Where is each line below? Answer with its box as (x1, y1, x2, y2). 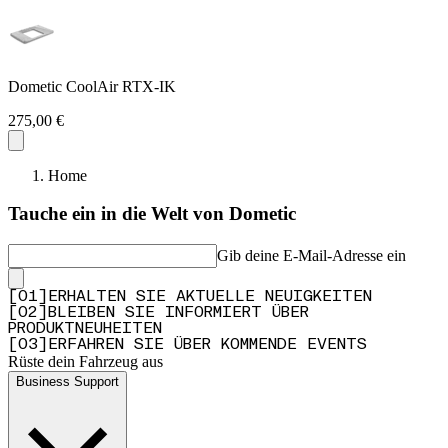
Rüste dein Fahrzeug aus (8, 353, 163, 371)
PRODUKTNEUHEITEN (8, 321, 162, 338)
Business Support (16, 374, 119, 390)
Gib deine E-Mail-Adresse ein (217, 247, 406, 265)
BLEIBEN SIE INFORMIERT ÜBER (48, 305, 309, 322)
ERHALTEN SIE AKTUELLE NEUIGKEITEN (48, 289, 372, 306)
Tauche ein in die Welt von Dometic (8, 203, 296, 225)
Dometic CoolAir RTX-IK (8, 77, 176, 95)
